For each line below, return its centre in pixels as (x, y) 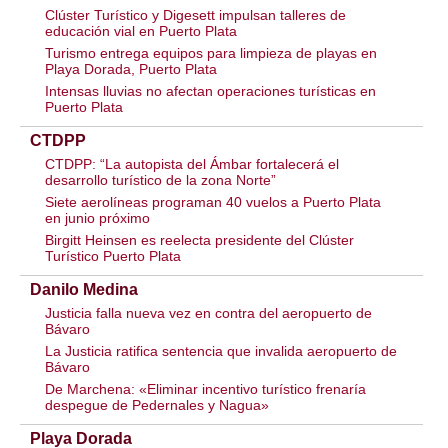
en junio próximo (97, 218)
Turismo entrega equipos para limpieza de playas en (211, 53)
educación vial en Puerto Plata (141, 31)
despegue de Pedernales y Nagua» (157, 405)
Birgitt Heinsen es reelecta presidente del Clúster (199, 240)
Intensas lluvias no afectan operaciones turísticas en (210, 91)
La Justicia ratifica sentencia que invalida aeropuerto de (221, 351)
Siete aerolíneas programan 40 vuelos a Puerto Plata (213, 202)
